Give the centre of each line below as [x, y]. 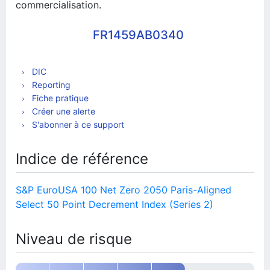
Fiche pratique [59, 98]
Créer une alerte [62, 111]
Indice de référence [82, 159]
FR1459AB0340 [138, 35]
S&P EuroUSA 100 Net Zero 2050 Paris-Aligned [124, 190]
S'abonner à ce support [77, 124]
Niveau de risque [74, 239]
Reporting [50, 85]
